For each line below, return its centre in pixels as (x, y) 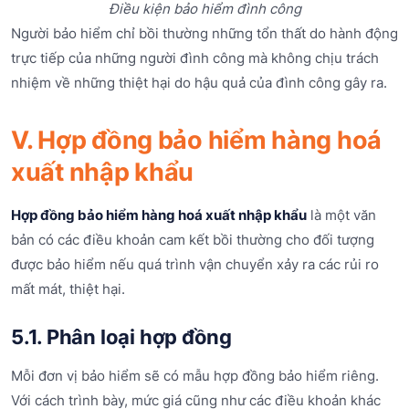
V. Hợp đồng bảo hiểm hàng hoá (197, 141)
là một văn (341, 215)
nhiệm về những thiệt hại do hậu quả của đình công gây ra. (199, 83)
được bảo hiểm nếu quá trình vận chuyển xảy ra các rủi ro (195, 265)
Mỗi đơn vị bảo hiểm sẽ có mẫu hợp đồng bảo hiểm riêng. (195, 375)
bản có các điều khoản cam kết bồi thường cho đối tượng (193, 240)
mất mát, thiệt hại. (68, 289)
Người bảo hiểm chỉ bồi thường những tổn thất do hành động (204, 34)
